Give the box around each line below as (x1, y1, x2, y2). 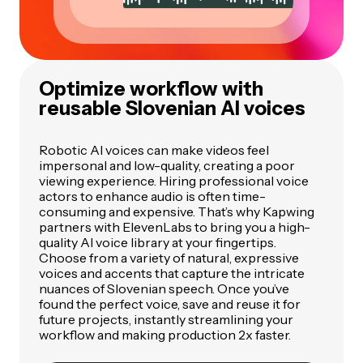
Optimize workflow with (39, 77, 263, 101)
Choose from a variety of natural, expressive (39, 250, 299, 267)
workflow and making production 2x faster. (39, 327, 291, 344)
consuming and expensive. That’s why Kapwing (39, 203, 314, 220)
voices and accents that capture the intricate (39, 265, 305, 282)
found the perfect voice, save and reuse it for (39, 296, 301, 313)
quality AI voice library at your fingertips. (39, 234, 276, 251)
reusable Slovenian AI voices (39, 96, 305, 121)
